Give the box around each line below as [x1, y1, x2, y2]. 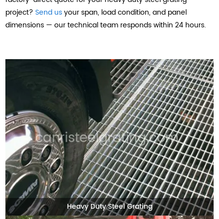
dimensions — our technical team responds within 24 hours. [5, 19, 206, 31]
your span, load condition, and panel [62, 6, 187, 18]
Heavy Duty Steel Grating [66, 200, 153, 212]
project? [5, 6, 36, 18]
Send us [35, 6, 63, 18]
